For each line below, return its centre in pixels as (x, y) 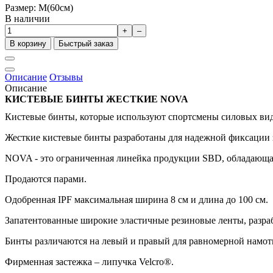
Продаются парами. (46, 179)
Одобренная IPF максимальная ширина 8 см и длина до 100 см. (136, 199)
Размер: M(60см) (39, 7)
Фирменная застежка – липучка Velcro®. (89, 261)
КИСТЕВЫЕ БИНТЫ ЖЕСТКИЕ (83, 99)
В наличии (27, 18)
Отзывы (66, 77)
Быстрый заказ (86, 43)
